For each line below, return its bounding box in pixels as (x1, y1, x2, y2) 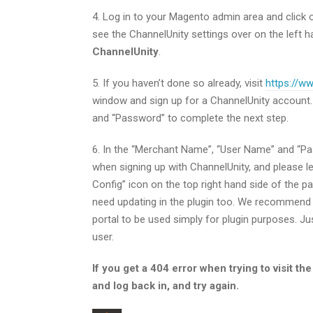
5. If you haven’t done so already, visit (92, 77, 265, 89)
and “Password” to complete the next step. (92, 112, 289, 124)
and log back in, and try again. (92, 279, 239, 292)
